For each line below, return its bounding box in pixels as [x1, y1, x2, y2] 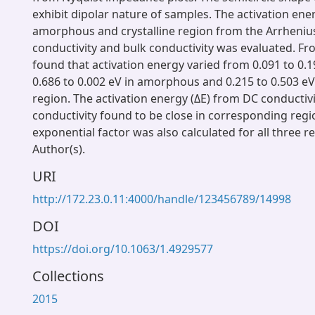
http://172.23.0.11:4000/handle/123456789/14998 [32, 191, 291, 207]
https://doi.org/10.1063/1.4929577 [32, 241, 213, 257]
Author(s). [32, 141, 85, 157]
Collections [32, 266, 104, 285]
